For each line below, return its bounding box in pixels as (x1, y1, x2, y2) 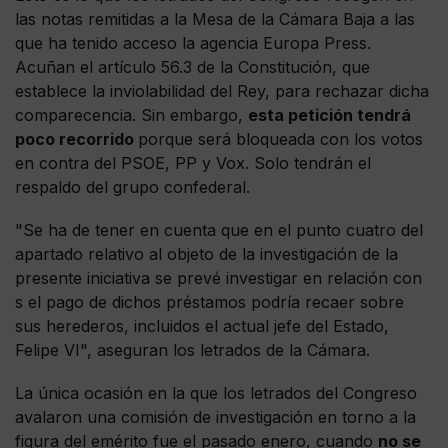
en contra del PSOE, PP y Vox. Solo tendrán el (15, 152, 371, 173)
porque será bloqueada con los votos (138, 128, 423, 149)
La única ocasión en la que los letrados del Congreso (15, 382, 417, 403)
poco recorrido (15, 128, 138, 149)
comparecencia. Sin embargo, (15, 104, 248, 125)
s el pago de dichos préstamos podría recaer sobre (15, 291, 404, 312)
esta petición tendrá (248, 104, 411, 125)
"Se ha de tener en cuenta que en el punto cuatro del (15, 219, 423, 240)
